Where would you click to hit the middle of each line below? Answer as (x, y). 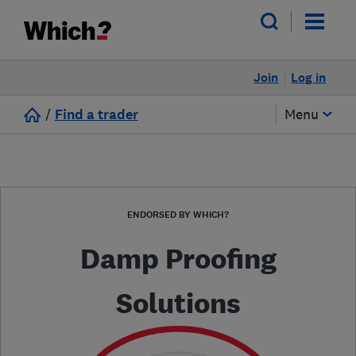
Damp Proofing (178, 259)
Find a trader (96, 115)
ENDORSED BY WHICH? (178, 215)
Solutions (178, 303)
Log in (309, 77)
